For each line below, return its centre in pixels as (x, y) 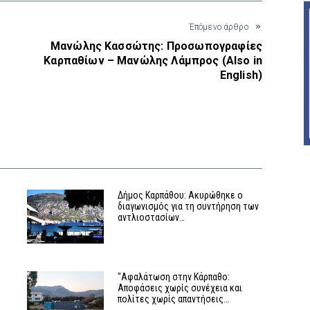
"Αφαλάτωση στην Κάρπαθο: (174, 277)
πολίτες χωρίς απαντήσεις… (174, 299)
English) (241, 75)
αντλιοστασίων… (152, 218)
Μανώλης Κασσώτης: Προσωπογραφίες (156, 46)
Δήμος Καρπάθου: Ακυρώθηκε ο (181, 195)
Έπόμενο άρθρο (218, 27)
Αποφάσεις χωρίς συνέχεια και (180, 288)
